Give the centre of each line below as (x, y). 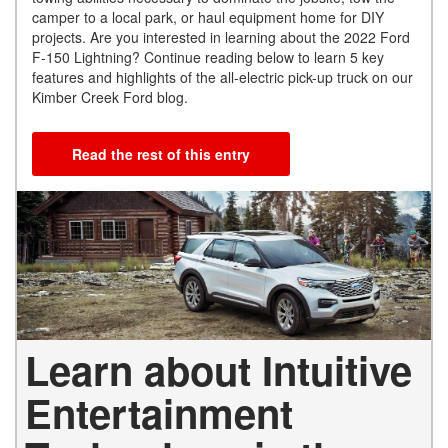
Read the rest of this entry (161, 153)
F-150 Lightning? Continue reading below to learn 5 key (208, 56)
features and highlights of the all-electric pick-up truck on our (222, 76)
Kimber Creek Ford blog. (110, 96)
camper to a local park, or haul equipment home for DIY (208, 16)
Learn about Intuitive (218, 370)
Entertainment (159, 413)
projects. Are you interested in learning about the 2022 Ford (221, 36)
